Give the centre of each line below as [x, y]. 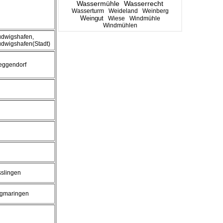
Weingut [92, 18]
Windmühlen [120, 25]
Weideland [123, 11]
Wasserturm [88, 11]
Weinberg [155, 11]
